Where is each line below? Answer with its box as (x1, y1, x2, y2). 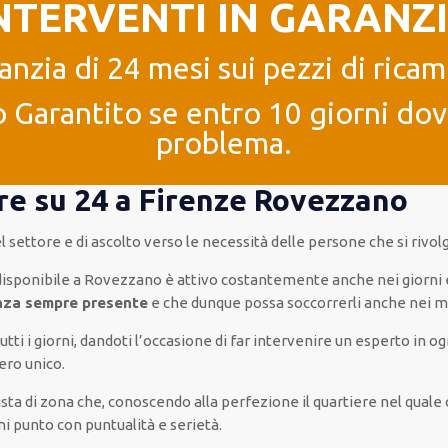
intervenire (253, 332, 333, 349)
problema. (156, 126, 292, 160)
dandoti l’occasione (77, 332, 213, 349)
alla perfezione (191, 393, 300, 410)
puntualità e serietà (82, 416, 220, 433)
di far (212, 332, 254, 349)
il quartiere (299, 393, 378, 410)
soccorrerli (284, 294, 362, 311)
